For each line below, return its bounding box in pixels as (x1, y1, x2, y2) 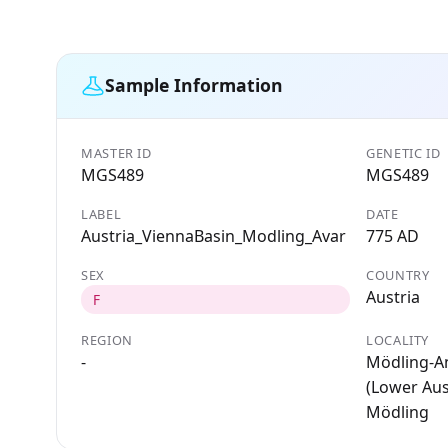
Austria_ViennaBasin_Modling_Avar (81, 224, 346, 247)
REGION (81, 330, 133, 349)
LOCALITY (366, 330, 430, 349)
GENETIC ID (366, 143, 441, 162)
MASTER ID (81, 143, 152, 162)
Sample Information (105, 73, 283, 98)
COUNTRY (366, 265, 430, 284)
